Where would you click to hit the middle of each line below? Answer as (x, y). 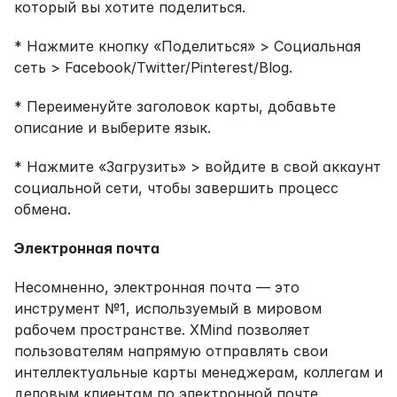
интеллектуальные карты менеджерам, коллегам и (198, 372)
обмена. (43, 209)
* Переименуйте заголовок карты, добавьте (175, 106)
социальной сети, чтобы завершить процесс (176, 187)
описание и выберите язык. (113, 127)
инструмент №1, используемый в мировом (168, 308)
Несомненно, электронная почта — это (157, 287)
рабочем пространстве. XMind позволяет (162, 329)
